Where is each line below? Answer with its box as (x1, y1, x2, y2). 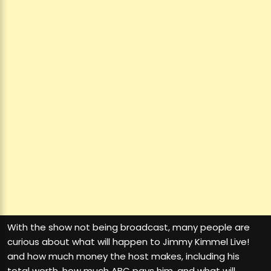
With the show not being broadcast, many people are (7, 220, 250, 233)
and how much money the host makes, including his (7, 249, 240, 263)
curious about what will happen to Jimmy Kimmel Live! (7, 235, 249, 248)
